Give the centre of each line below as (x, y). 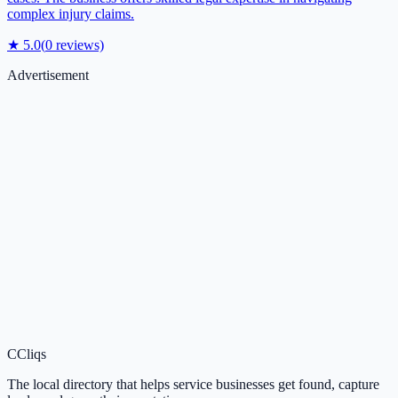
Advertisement (48, 75)
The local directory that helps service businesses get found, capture (193, 384)
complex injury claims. (71, 13)
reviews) (78, 44)
